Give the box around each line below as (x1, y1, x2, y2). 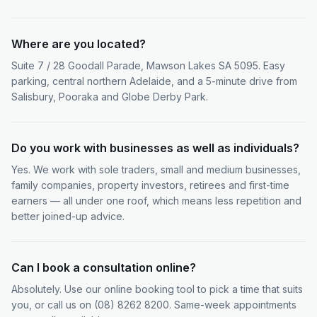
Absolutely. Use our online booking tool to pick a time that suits (11, 283, 303, 295)
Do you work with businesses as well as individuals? (11, 141, 299, 155)
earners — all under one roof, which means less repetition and (11, 195, 301, 207)
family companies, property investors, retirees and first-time (11, 179, 289, 191)
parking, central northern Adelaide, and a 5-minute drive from (11, 75, 297, 87)
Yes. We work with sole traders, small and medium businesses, (11, 163, 301, 175)
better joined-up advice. (11, 210, 125, 222)
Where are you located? (11, 37, 146, 51)
